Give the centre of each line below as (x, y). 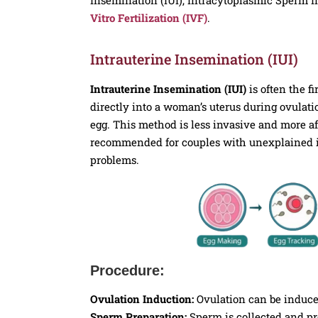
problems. (115, 159)
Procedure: (127, 270)
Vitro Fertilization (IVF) (149, 17)
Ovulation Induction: (142, 298)
